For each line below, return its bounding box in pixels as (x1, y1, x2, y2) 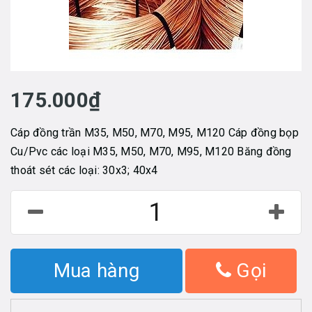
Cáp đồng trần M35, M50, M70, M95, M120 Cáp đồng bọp (10, 125, 299, 139)
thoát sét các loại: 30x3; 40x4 (10, 163, 158, 177)
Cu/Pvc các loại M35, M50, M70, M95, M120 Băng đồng (10, 144, 292, 158)
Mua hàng (53, 258, 139, 282)
